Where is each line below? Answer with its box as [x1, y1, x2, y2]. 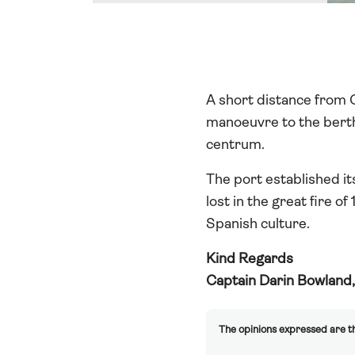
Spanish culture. [205, 217, 310, 232]
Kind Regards [205, 252, 293, 267]
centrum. [205, 138, 265, 153]
